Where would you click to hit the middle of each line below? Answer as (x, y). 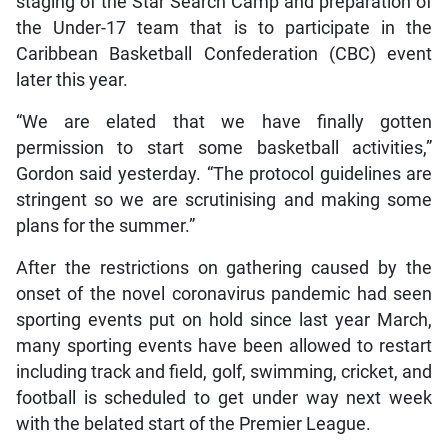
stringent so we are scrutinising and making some (224, 200)
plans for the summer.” (105, 226)
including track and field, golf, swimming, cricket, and (224, 372)
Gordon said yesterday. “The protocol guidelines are (224, 174)
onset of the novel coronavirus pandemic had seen (224, 294)
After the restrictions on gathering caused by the (224, 268)
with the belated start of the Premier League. (193, 424)
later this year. (71, 80)
